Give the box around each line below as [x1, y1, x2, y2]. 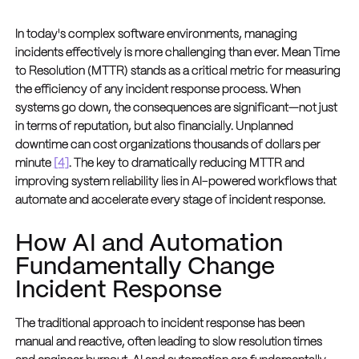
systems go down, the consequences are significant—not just [14, 102, 337, 114]
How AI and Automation [14, 233, 284, 256]
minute [14, 157, 54, 169]
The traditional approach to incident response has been [14, 318, 305, 330]
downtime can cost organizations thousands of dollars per [14, 139, 321, 151]
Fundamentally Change [14, 256, 276, 280]
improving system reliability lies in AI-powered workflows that [14, 175, 337, 188]
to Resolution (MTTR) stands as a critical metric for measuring [14, 65, 341, 77]
